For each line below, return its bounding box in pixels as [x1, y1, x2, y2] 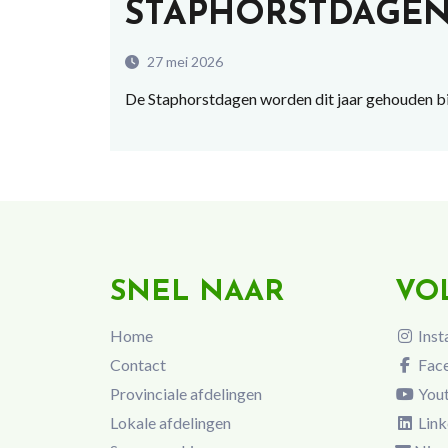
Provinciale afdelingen [109, 383, 262, 403]
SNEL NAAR [109, 277, 284, 307]
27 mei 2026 [143, 52, 223, 70]
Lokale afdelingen [109, 412, 231, 432]
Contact [109, 354, 166, 374]
